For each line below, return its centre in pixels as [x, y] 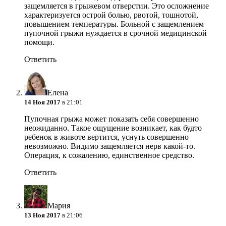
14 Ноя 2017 [42, 102]
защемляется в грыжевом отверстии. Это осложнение [118, 6]
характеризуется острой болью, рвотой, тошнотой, [111, 15]
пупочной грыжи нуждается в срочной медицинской [116, 33]
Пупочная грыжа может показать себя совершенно [111, 119]
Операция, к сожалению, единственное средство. [109, 155]
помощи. [39, 42]
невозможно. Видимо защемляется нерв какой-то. [110, 146]
